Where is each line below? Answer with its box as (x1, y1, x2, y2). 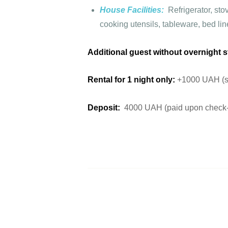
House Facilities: (100, 6, 168, 15)
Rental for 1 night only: (88, 75, 175, 84)
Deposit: (88, 103, 124, 112)
